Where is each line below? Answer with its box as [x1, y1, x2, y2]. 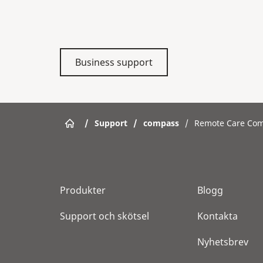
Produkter [60, 183, 106, 197]
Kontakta [197, 209, 238, 222]
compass [143, 117, 179, 129]
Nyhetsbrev [197, 235, 248, 248]
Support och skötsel [60, 209, 149, 222]
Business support [75, 55, 153, 69]
